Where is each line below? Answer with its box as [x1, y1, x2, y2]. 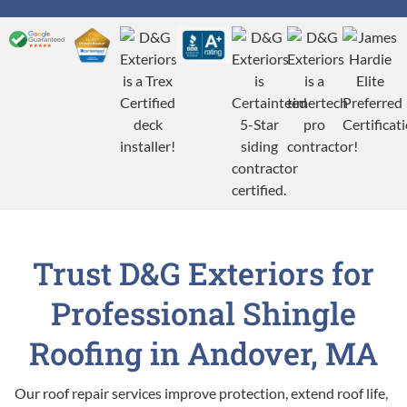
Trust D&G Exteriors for [33, 253, 374, 294]
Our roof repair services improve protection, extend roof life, [15, 384, 388, 402]
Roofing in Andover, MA [29, 333, 378, 374]
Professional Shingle [51, 293, 356, 334]
